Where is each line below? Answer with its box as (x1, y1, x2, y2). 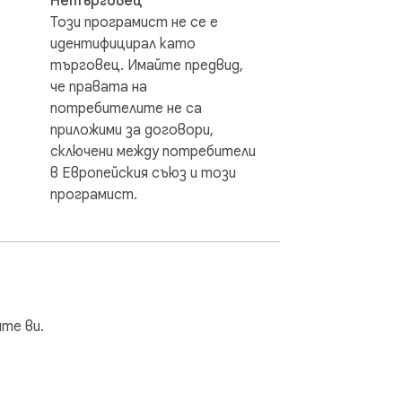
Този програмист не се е (50, 13, 218, 31)
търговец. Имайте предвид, (50, 56, 243, 74)
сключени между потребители (50, 142, 256, 161)
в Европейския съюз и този (50, 163, 236, 182)
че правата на (50, 77, 147, 96)
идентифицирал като (50, 34, 196, 53)
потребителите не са (50, 99, 202, 118)
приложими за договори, (50, 120, 214, 139)
